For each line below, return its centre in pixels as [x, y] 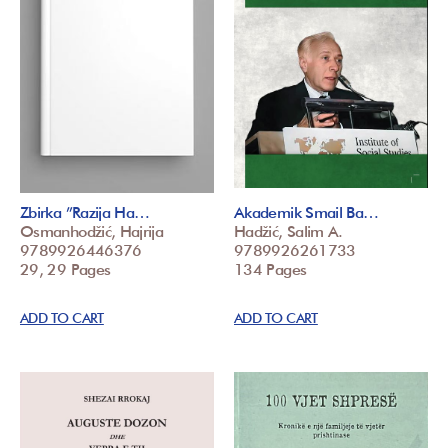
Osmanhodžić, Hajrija [92, 232]
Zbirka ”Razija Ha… [85, 213]
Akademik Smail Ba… [306, 213]
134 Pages [270, 270]
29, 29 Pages [65, 270]
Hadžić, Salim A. [288, 232]
